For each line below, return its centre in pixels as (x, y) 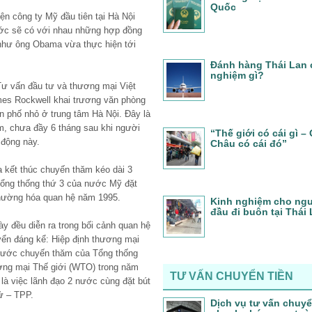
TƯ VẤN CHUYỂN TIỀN (232, 276)
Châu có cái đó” (249, 143)
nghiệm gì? (237, 75)
